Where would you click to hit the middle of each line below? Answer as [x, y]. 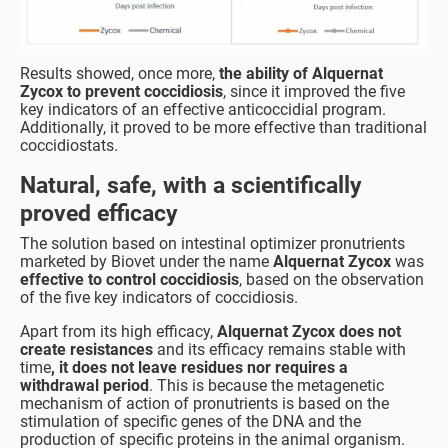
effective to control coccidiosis [129, 280]
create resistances [86, 350]
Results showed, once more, [119, 74]
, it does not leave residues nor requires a [199, 368]
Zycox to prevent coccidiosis [121, 92]
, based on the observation [331, 280]
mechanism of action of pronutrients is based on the [204, 404]
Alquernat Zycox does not [309, 332]
